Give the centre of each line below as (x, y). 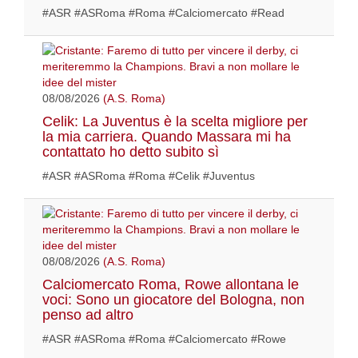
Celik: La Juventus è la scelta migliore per (175, 122)
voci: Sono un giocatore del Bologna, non (173, 300)
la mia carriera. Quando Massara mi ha (167, 137)
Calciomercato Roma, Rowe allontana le (171, 285)
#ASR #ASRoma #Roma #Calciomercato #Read (163, 13)
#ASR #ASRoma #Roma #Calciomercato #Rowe (164, 339)
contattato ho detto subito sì (131, 152)
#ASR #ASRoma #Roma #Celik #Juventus (149, 176)
